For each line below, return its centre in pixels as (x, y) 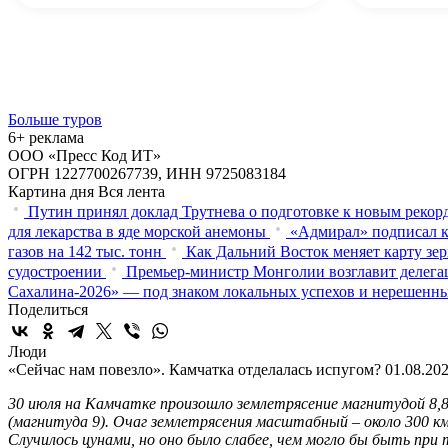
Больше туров (55, 119)
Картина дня (51, 191)
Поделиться (48, 309)
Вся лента (131, 191)
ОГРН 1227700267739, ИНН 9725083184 (147, 173)
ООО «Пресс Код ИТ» (84, 155)
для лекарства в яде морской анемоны (137, 231)
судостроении (55, 271)
